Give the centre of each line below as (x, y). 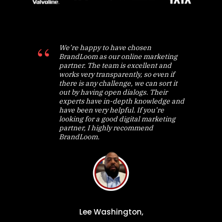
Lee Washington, (111, 212)
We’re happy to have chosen (105, 48)
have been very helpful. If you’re (111, 110)
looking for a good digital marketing (117, 119)
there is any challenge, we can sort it (118, 83)
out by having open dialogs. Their (113, 92)
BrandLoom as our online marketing (118, 57)
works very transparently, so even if (117, 75)
